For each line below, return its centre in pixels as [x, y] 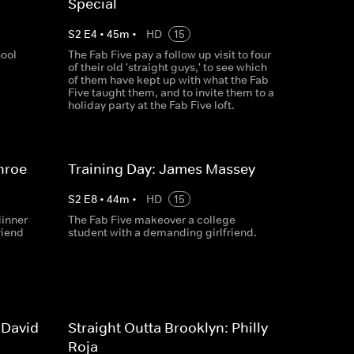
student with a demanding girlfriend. [162, 232]
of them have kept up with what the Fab [168, 80]
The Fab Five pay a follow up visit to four [169, 55]
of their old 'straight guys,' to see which [167, 67]
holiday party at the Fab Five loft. [151, 105]
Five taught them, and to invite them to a [171, 92]
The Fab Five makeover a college [151, 220]
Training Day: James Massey [161, 169]
